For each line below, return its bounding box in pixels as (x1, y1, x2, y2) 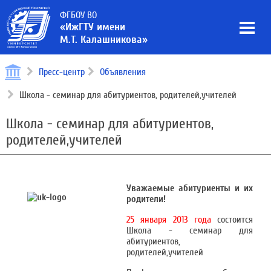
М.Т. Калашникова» (60, 33, 148, 46)
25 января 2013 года (126, 214, 211, 225)
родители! (126, 194, 166, 204)
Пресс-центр (39, 67, 85, 77)
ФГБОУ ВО (60, 10, 97, 21)
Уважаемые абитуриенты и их (126, 183, 253, 194)
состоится (211, 214, 253, 225)
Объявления (100, 67, 146, 77)
